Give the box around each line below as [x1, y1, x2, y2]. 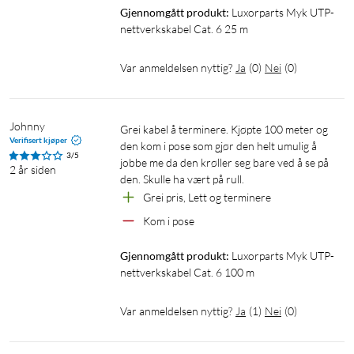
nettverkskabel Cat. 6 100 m [120, 265, 254, 280]
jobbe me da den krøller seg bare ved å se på [120, 156, 329, 170]
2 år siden [9, 163, 56, 177]
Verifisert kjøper [9, 135, 67, 145]
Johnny [9, 119, 45, 134]
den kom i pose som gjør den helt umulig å [120, 139, 317, 153]
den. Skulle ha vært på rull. [120, 172, 247, 186]
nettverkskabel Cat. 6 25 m [120, 22, 248, 36]
